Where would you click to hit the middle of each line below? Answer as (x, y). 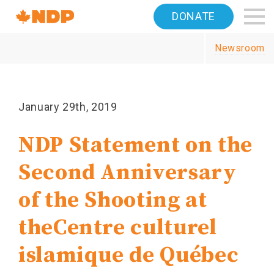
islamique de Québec (129, 255)
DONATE (194, 16)
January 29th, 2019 (68, 107)
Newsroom (239, 48)
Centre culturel (135, 228)
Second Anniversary (128, 173)
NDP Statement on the (135, 145)
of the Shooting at (113, 200)
